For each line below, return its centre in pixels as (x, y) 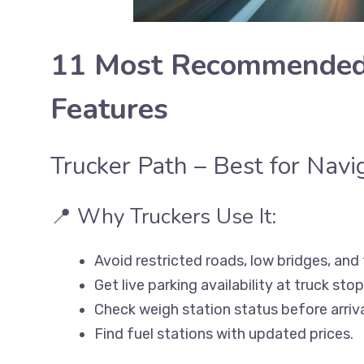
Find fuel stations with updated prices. (224, 334)
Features (109, 109)
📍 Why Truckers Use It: (163, 217)
